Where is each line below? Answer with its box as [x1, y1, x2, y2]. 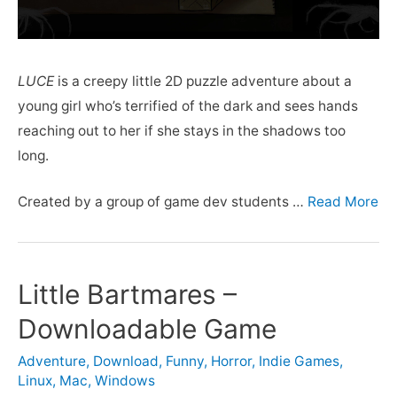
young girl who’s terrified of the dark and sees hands [18, 97, 358, 114]
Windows [95, 372, 155, 390]
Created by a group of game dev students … [18, 193, 307, 211]
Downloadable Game [18, 313, 276, 346]
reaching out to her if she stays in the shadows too [18, 121, 346, 139]
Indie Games [259, 353, 339, 370]
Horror [211, 353, 252, 370]
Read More [307, 193, 378, 211]
